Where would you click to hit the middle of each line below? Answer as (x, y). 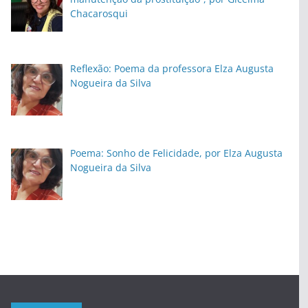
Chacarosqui (99, 13)
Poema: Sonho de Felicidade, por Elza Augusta (176, 153)
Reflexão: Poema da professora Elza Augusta (172, 69)
